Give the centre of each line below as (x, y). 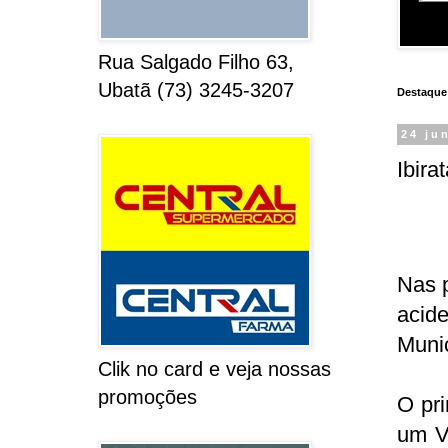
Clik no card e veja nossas (214, 369)
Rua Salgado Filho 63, (195, 62)
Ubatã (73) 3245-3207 (195, 90)
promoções (147, 397)
